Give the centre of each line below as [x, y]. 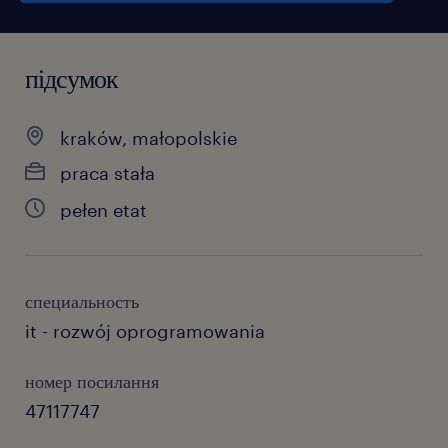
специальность [82, 301]
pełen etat [103, 210]
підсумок [71, 77]
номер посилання [92, 381]
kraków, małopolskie [148, 138]
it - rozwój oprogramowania [145, 331]
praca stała [107, 173]
